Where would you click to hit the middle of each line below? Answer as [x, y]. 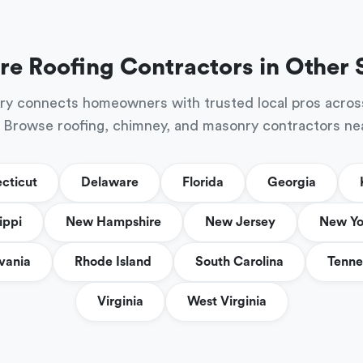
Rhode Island [113, 262]
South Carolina [239, 262]
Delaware [110, 182]
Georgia [292, 182]
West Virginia [226, 301]
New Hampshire [113, 222]
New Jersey [240, 222]
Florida [203, 182]
